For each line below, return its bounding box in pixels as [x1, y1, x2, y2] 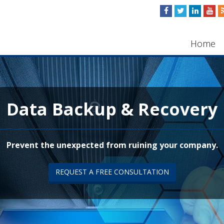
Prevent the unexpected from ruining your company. [6, 139, 218, 150]
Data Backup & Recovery [6, 97, 217, 120]
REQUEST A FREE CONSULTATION [55, 167, 169, 176]
